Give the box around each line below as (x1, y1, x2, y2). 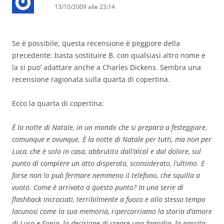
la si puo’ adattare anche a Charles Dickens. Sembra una (12, 62, 201, 72)
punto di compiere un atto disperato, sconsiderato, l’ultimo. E (12, 158, 204, 168)
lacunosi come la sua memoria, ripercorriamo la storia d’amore (12, 206, 212, 216)
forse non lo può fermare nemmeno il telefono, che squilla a (12, 170, 200, 180)
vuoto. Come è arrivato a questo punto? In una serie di (12, 182, 183, 192)
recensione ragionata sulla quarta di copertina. (12, 74, 170, 84)
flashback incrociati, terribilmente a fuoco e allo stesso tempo (12, 194, 205, 204)
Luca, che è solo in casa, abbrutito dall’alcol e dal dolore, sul (12, 146, 201, 156)
